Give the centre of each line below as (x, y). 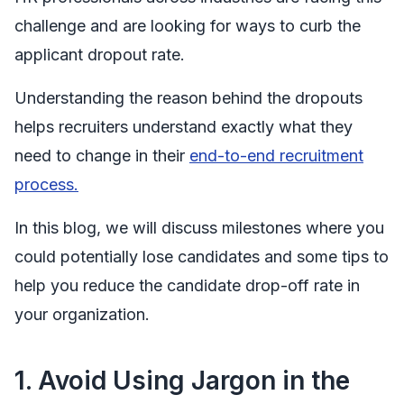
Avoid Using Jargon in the (194, 381)
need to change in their (102, 156)
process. (46, 184)
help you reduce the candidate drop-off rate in (187, 285)
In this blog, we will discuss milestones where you (199, 228)
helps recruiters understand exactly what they (184, 127)
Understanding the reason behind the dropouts (188, 98)
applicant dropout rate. (100, 55)
